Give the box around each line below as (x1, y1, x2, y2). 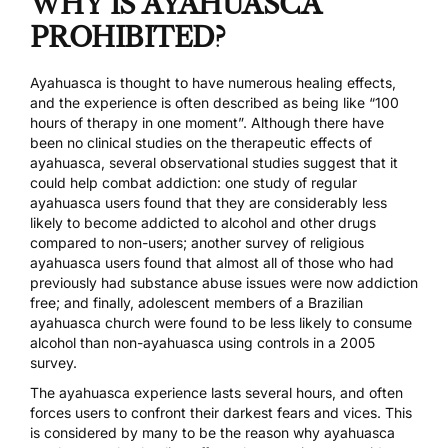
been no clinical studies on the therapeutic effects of (30, 134, 372, 152)
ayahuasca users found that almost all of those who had (30, 254, 394, 272)
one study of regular (221, 174, 357, 192)
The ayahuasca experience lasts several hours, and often (30, 384, 403, 402)
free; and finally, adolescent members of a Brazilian (30, 294, 363, 312)
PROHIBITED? (30, 19, 226, 54)
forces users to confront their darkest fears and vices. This (30, 404, 412, 422)
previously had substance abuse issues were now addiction (30, 274, 418, 292)
